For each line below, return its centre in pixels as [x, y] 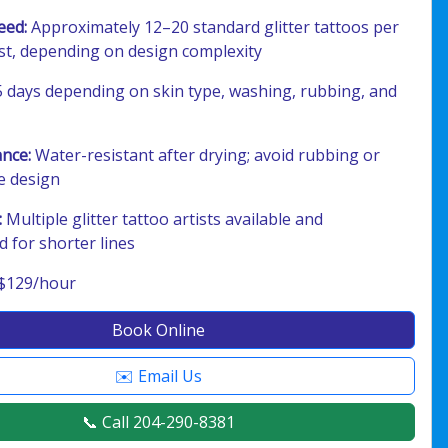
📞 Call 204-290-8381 [158, 422]
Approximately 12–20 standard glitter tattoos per [213, 27]
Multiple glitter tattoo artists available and [163, 219]
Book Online [158, 330]
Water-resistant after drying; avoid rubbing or [206, 155]
